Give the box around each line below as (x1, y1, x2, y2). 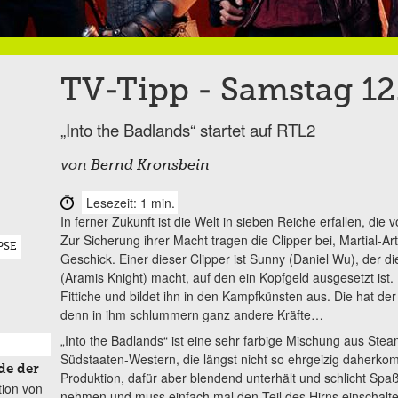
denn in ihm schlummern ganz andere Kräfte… (60, 305, 323, 323)
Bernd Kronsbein (90, 158, 210, 173)
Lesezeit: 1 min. (85, 193, 175, 211)
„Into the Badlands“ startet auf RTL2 (60, 117, 315, 141)
